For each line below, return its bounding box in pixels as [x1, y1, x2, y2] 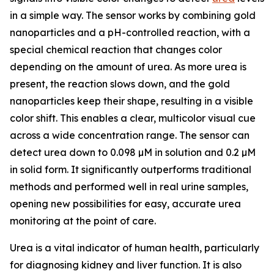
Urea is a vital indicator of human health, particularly [10, 242, 259, 254]
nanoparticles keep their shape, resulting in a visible [10, 95, 253, 107]
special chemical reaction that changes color [10, 43, 222, 56]
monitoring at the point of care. [10, 215, 156, 227]
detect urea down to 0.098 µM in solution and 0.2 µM [10, 146, 256, 158]
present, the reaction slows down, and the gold [10, 78, 230, 90]
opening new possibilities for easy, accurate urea [10, 198, 241, 210]
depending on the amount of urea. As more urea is [10, 61, 246, 73]
